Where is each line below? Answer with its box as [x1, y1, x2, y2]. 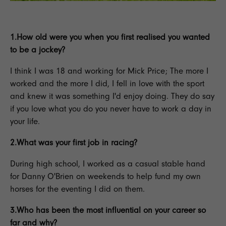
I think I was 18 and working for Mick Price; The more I [10, 66, 208, 76]
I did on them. [92, 184, 145, 194]
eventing [61, 184, 92, 194]
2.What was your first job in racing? [10, 138, 137, 148]
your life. [10, 117, 40, 127]
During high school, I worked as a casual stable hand [10, 159, 205, 169]
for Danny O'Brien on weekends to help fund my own [10, 172, 201, 182]
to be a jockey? [10, 45, 65, 55]
